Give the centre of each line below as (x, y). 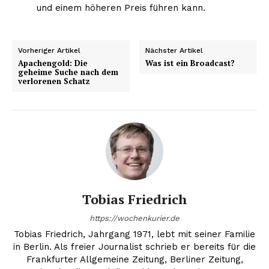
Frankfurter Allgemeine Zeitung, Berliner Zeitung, (134, 259)
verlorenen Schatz (54, 81)
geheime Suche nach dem (68, 72)
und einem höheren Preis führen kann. (121, 8)
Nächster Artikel (174, 50)
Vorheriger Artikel (49, 50)
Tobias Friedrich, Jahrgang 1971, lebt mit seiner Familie (134, 234)
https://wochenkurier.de (134, 218)
